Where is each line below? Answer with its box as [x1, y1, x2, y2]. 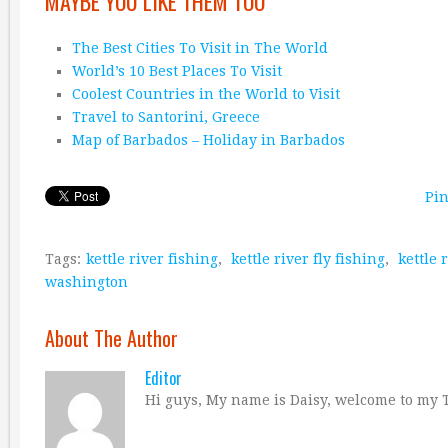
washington [45, 273, 128, 290]
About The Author [45, 322, 178, 353]
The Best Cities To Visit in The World [71, 40, 328, 56]
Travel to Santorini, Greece [71, 109, 260, 125]
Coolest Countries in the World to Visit [71, 86, 340, 102]
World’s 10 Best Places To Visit [71, 63, 282, 79]
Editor [145, 365, 182, 390]
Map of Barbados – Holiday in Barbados [71, 132, 345, 148]
